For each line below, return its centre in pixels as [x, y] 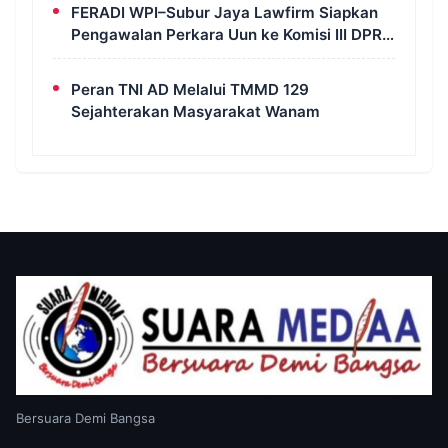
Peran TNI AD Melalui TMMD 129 [190, 89]
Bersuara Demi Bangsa [85, 417]
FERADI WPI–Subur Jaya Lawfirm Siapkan [224, 12]
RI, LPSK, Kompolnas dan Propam [192, 56]
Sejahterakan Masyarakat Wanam [195, 111]
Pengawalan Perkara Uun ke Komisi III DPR [226, 34]
